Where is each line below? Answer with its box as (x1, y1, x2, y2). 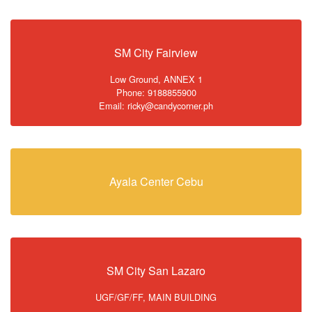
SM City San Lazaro (107, 263, 205, 279)
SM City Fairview (114, 45, 198, 61)
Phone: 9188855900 (116, 86, 196, 99)
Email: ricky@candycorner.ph (99, 99, 213, 112)
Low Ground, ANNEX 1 (109, 72, 203, 86)
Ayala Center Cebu (109, 173, 203, 189)
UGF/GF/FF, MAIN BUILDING (95, 290, 217, 304)
